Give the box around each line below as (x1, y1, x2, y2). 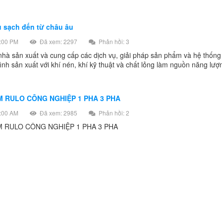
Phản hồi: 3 (97, 37, 129, 46)
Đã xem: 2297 (38, 37, 77, 46)
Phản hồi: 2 (97, 108, 129, 117)
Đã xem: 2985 (38, 108, 77, 117)
